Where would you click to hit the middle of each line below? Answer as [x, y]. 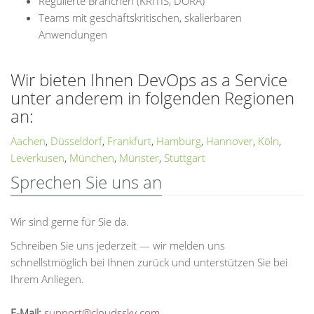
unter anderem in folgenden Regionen [152, 98]
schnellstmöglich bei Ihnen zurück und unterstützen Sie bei [149, 262]
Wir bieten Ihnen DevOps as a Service [149, 80]
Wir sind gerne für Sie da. [70, 221]
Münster [139, 158]
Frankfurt [129, 141]
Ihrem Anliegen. [47, 279]
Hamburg [179, 141]
